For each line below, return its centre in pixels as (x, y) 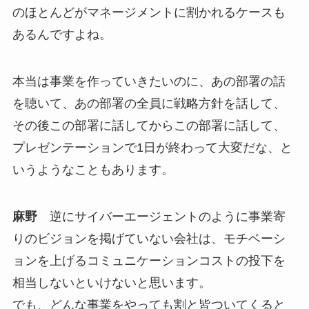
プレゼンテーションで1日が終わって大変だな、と (152, 147)
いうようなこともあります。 (93, 169)
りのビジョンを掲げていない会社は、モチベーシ (149, 238)
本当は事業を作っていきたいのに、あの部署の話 (149, 81)
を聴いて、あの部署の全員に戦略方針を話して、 (149, 103)
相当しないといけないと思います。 (111, 282)
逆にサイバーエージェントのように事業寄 (161, 216)
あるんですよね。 (62, 35)
